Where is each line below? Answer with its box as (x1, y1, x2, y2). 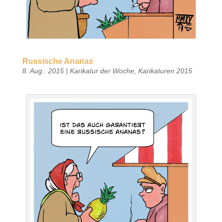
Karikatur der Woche (69, 66, 134, 75)
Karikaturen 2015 (138, 66, 192, 75)
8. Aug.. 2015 (22, 66, 64, 75)
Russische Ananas (22, 56, 93, 65)
